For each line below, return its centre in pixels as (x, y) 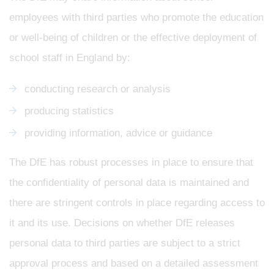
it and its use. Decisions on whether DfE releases (122, 223)
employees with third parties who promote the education (136, 17)
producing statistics (69, 111)
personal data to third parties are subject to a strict (125, 243)
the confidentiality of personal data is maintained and (129, 182)
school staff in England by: (70, 57)
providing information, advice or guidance (118, 133)
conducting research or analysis (98, 89)
